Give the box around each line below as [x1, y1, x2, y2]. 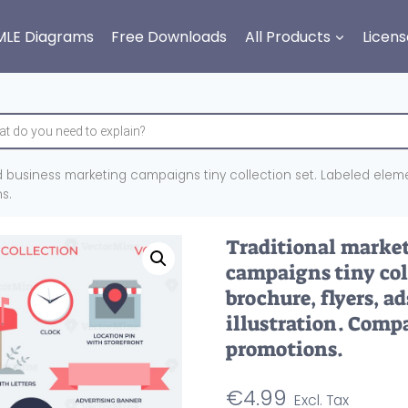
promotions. [226, 335, 343, 362]
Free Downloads [111, 25, 228, 47]
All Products [244, 25, 331, 47]
